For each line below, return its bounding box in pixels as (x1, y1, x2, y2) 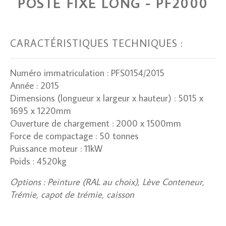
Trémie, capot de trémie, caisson (10, 188, 134, 200)
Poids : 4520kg (10, 154, 67, 167)
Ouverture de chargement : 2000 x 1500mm (10, 117, 181, 129)
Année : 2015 (10, 79, 59, 91)
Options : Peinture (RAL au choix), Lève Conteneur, (10, 175, 204, 188)
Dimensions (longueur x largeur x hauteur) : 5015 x (10, 91, 203, 104)
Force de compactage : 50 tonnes (10, 129, 139, 142)
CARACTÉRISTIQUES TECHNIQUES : (10, 36, 183, 49)
